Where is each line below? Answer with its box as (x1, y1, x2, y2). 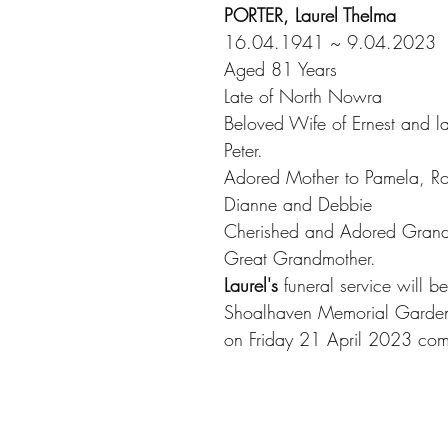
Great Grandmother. (224, 246, 376, 270)
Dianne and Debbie (224, 192, 372, 216)
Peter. (224, 138, 263, 162)
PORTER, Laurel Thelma (224, 3, 396, 27)
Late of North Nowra (224, 84, 382, 108)
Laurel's (224, 273, 278, 297)
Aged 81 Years (224, 57, 337, 81)
